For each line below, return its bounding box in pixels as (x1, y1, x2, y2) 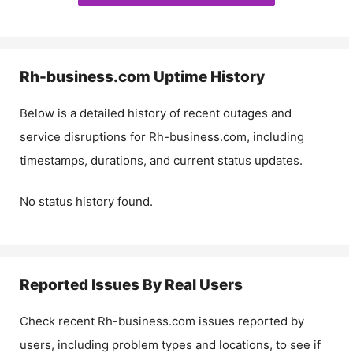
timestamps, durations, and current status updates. (20, 152, 303, 168)
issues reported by (195, 314, 304, 329)
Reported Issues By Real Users (20, 276, 243, 294)
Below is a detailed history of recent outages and (20, 105, 292, 121)
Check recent (20, 314, 98, 329)
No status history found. (20, 194, 153, 209)
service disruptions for (20, 128, 149, 144)
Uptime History (150, 67, 265, 86)
